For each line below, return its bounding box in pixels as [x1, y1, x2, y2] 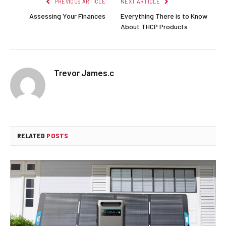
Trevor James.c [54, 67, 114, 78]
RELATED [17, 131, 47, 140]
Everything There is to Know [121, 11, 207, 20]
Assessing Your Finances [29, 11, 105, 20]
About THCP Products [121, 22, 188, 31]
